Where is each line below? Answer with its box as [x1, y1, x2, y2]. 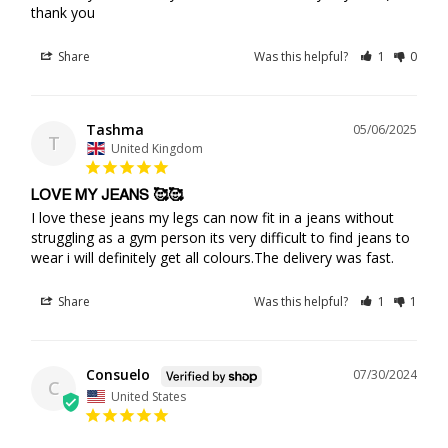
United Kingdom [111, 139, 203, 157]
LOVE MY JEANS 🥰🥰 [31, 187, 183, 203]
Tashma [86, 119, 144, 139]
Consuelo [86, 364, 150, 384]
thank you [31, 2, 95, 22]
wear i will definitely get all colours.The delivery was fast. [31, 247, 394, 267]
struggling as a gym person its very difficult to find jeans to [31, 227, 410, 247]
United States [111, 387, 186, 405]
